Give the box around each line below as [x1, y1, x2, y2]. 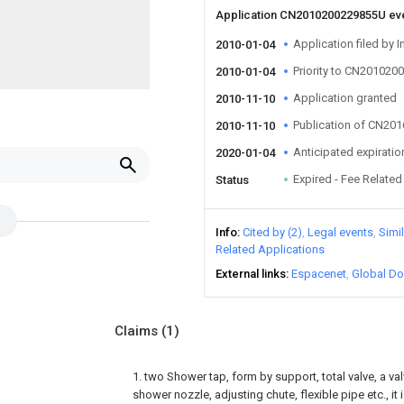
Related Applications [216, 243, 325, 256]
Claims [115, 323, 161, 339]
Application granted [293, 91, 397, 105]
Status [216, 173, 249, 187]
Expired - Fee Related [293, 172, 402, 186]
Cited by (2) [243, 225, 302, 239]
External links [216, 267, 286, 280]
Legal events [308, 225, 373, 239]
